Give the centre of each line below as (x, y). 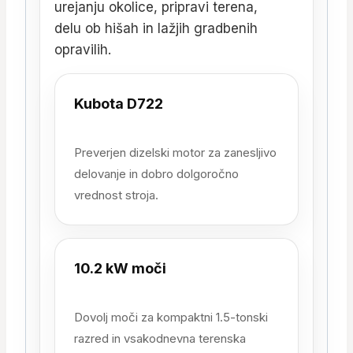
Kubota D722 (119, 104)
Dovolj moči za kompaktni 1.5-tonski (171, 318)
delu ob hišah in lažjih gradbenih (156, 29)
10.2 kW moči (120, 269)
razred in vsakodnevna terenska (160, 339)
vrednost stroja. (116, 195)
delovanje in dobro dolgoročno (156, 174)
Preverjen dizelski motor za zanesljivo (175, 153)
